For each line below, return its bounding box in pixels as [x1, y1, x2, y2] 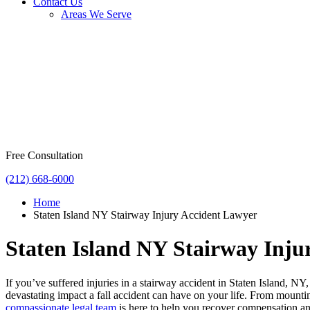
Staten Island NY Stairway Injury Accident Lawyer [33, 209, 257, 221]
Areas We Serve [61, 8, 131, 20]
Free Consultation [6, 149, 83, 161]
